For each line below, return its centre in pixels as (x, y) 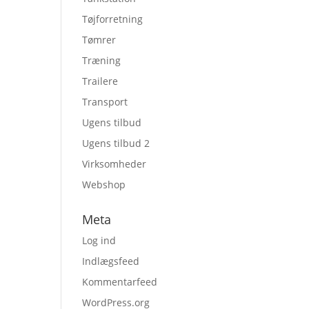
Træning (102, 60)
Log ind (99, 240)
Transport (105, 102)
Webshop (104, 185)
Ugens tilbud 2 (116, 143)
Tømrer (99, 40)
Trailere (100, 81)
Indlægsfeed (111, 261)
